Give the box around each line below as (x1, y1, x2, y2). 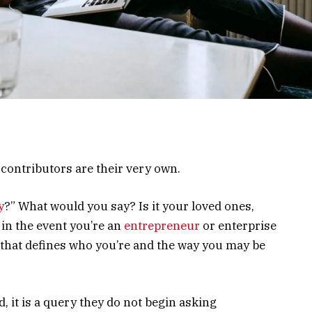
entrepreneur (124, 217, 200, 233)
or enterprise (200, 217, 276, 233)
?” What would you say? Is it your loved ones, (4, 198, 254, 214)
